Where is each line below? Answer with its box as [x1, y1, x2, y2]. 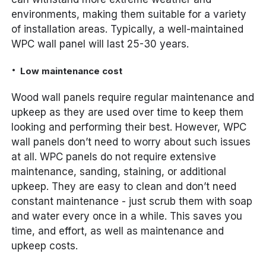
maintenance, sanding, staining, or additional [11, 166, 227, 178]
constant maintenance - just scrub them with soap [11, 195, 253, 208]
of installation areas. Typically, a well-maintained [11, 23, 244, 36]
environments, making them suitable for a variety [11, 8, 247, 21]
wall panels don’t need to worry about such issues [11, 136, 251, 148]
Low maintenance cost [20, 65, 123, 77]
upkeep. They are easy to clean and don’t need [11, 180, 237, 193]
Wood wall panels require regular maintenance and [11, 91, 255, 104]
